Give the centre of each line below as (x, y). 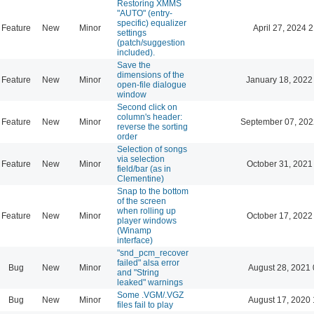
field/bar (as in (144, 169)
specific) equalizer (152, 23)
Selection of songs (152, 149)
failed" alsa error (148, 262)
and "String (138, 272)
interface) (135, 240)
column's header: (150, 117)
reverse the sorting (152, 127)
